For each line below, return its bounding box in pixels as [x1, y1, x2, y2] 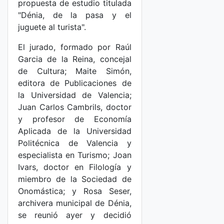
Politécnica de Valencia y [18, 138, 131, 148]
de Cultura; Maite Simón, [18, 66, 131, 76]
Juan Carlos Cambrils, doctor [18, 102, 131, 112]
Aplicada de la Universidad [18, 126, 131, 136]
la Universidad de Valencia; [18, 90, 131, 100]
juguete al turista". [18, 22, 86, 32]
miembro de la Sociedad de [18, 174, 131, 184]
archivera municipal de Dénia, [18, 198, 131, 208]
